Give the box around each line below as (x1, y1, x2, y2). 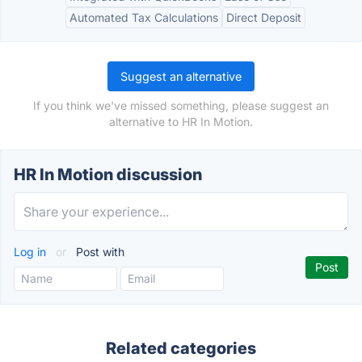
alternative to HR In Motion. (109, 115, 253, 128)
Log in (14, 245, 49, 259)
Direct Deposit (226, 11, 301, 24)
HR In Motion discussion (14, 165, 202, 184)
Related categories (106, 339, 256, 358)
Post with (73, 245, 124, 259)
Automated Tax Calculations (69, 11, 218, 24)
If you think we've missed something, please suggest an (33, 99, 329, 112)
